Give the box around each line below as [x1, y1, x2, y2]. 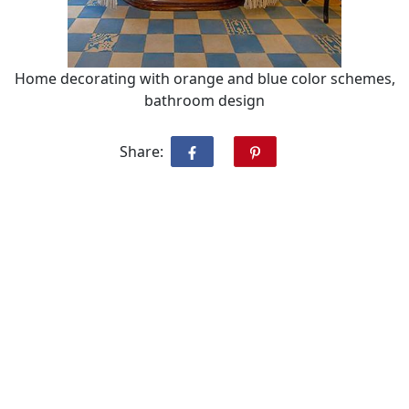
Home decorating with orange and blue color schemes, [14, 68, 395, 89]
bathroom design [144, 90, 265, 111]
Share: [119, 142, 163, 163]
